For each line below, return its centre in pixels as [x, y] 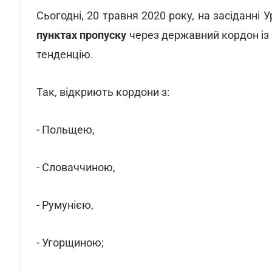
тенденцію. [65, 54]
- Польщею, [66, 130]
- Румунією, [65, 205]
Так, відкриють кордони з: [103, 92]
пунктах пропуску [82, 35]
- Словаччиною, [76, 167]
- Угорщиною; [70, 243]
